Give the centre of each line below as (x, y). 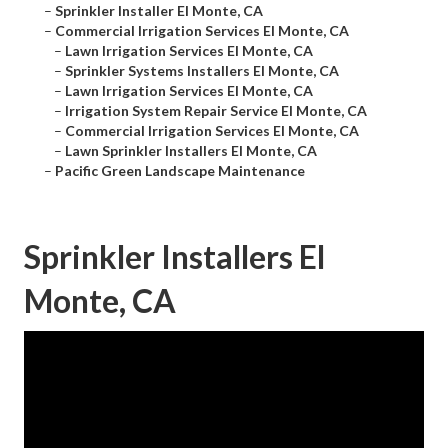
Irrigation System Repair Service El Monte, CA (216, 111)
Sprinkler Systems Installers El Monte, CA (202, 71)
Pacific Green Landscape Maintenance (180, 171)
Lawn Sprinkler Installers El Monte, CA (191, 151)
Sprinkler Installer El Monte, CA (159, 11)
